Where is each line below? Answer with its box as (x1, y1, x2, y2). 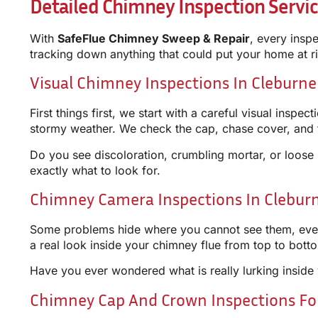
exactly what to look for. (30, 163, 160, 177)
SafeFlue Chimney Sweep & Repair (57, 31, 250, 45)
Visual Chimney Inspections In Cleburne (30, 72, 317, 93)
